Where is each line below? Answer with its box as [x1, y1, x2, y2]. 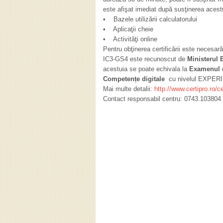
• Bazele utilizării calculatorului [103, 15, 197, 23]
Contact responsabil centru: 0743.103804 [103, 95, 221, 103]
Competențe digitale [103, 75, 165, 83]
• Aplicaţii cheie [103, 25, 153, 33]
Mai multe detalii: [103, 85, 154, 93]
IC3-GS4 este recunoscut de [103, 55, 187, 63]
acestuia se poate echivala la [103, 65, 189, 73]
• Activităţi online [103, 35, 157, 43]
